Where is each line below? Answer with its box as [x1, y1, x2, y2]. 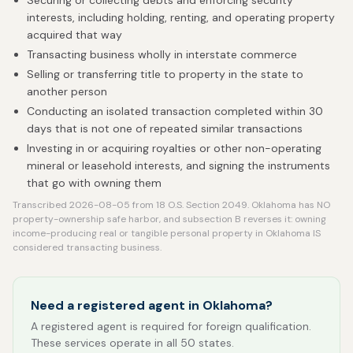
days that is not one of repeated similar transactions [27, 121, 303, 136]
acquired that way [27, 28, 122, 42]
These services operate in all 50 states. [31, 336, 234, 350]
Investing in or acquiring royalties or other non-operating [27, 141, 321, 155]
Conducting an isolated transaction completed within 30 [27, 104, 323, 118]
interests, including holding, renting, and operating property [27, 10, 335, 24]
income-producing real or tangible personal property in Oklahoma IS [13, 227, 321, 240]
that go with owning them [27, 176, 162, 190]
